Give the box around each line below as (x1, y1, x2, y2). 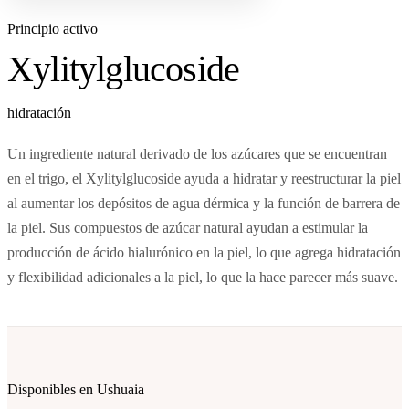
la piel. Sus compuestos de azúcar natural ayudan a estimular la (7, 220, 368, 236)
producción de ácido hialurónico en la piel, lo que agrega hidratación (7, 245, 401, 260)
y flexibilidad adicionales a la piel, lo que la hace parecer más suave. (7, 269, 398, 285)
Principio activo (7, 21, 98, 37)
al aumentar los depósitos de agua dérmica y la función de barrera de (7, 195, 400, 211)
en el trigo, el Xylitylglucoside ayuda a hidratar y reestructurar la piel (7, 171, 401, 186)
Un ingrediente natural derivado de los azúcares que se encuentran (7, 146, 387, 162)
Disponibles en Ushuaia (7, 382, 144, 397)
